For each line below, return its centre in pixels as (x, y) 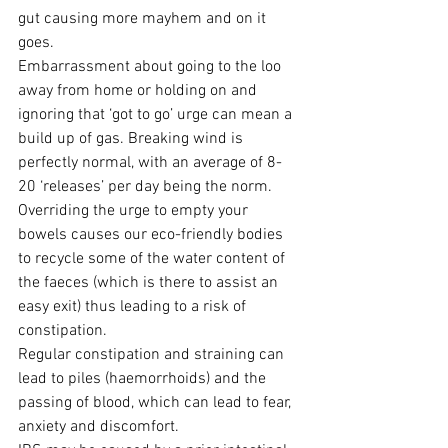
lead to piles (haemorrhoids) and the (144, 378)
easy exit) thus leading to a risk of (134, 306)
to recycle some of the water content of (153, 258)
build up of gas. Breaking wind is (132, 138)
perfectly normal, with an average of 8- (150, 162)
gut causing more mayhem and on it (144, 18)
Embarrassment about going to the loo (151, 66)
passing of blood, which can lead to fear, (156, 402)
